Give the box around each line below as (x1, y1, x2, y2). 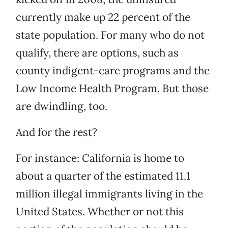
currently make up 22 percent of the (16, 10, 190, 24)
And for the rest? (16, 125, 97, 139)
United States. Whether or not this (16, 205, 184, 219)
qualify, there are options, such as (16, 46, 179, 60)
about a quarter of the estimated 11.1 (16, 169, 190, 183)
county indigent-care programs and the (16, 64, 210, 78)
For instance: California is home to (16, 151, 184, 165)
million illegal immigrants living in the (16, 187, 203, 201)
